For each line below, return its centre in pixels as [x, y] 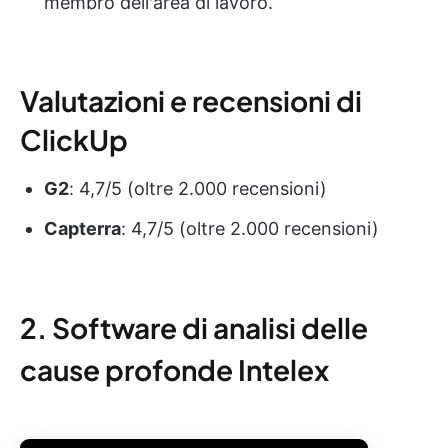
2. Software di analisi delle [194, 327]
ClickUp [74, 139]
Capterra [82, 228]
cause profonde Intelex [174, 369]
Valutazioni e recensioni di [191, 100]
